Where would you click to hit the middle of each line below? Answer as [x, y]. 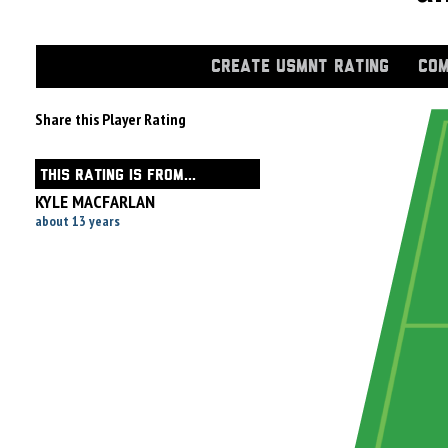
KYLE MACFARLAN [95, 201]
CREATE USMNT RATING [300, 67]
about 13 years [77, 221]
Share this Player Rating [110, 119]
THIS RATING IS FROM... [118, 175]
